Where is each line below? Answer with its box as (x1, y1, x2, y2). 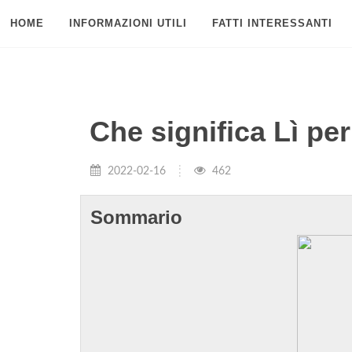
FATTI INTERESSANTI (211, 17, 332, 29)
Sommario (90, 207, 182, 228)
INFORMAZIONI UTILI (68, 17, 187, 29)
